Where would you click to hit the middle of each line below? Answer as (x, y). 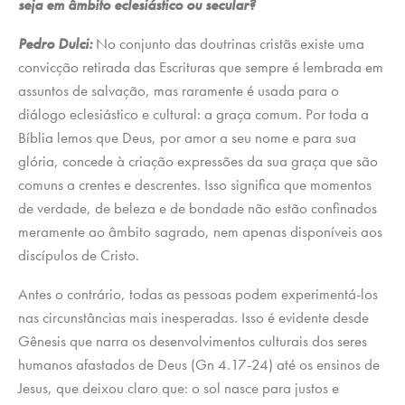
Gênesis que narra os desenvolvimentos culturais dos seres (193, 341)
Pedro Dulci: (55, 44)
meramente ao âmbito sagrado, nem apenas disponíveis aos (200, 232)
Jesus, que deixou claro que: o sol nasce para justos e (179, 388)
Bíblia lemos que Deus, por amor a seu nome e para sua (187, 138)
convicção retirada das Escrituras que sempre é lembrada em (201, 67)
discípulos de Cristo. (79, 255)
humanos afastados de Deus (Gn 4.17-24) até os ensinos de (199, 365)
